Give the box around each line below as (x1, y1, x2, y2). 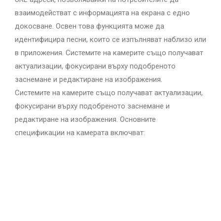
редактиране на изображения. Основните (15, 115, 156, 124)
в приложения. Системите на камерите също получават (15, 48, 203, 57)
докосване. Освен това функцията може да (15, 22, 164, 31)
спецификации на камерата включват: (15, 128, 145, 137)
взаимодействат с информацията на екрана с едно (15, 8, 190, 17)
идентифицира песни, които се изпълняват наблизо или (15, 35, 206, 44)
